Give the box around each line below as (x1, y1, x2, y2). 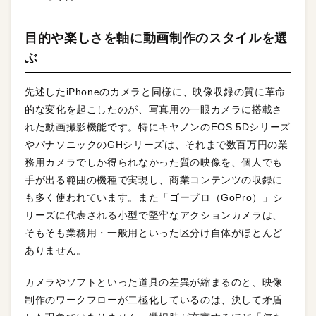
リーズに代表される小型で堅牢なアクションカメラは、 (25, 209, 283, 221)
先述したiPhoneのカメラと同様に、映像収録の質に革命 (25, 85, 286, 97)
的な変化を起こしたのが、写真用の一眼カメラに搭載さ (25, 103, 283, 115)
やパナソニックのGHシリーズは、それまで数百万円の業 (25, 138, 288, 150)
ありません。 (25, 244, 87, 256)
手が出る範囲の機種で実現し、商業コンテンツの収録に (25, 174, 284, 186)
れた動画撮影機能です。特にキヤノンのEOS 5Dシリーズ (25, 121, 291, 133)
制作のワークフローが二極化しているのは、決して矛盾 (25, 293, 283, 305)
